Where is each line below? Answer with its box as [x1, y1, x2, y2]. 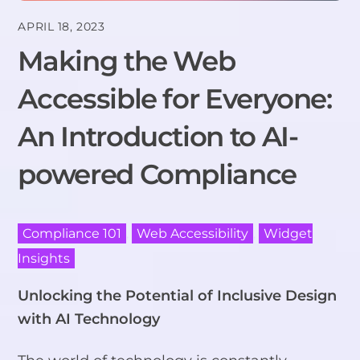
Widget [264, 225, 313, 241]
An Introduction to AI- [18, 120, 298, 154]
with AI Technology [18, 309, 161, 327]
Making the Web [18, 44, 235, 79]
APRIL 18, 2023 [18, 18, 105, 34]
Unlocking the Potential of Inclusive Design [18, 286, 337, 304]
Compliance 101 [22, 225, 122, 241]
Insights [18, 250, 71, 266]
